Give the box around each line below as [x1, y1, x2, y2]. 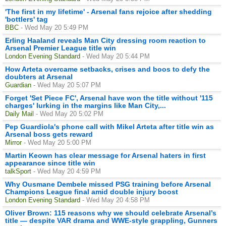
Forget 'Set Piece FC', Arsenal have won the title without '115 [5, 93, 213, 102]
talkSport [5, 167, 31, 175]
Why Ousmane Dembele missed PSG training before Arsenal [5, 180, 211, 188]
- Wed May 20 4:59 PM [33, 167, 101, 175]
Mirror [5, 138, 22, 146]
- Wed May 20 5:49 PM [21, 23, 88, 31]
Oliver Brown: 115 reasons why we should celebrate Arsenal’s [5, 208, 216, 217]
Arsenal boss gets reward [5, 130, 93, 138]
